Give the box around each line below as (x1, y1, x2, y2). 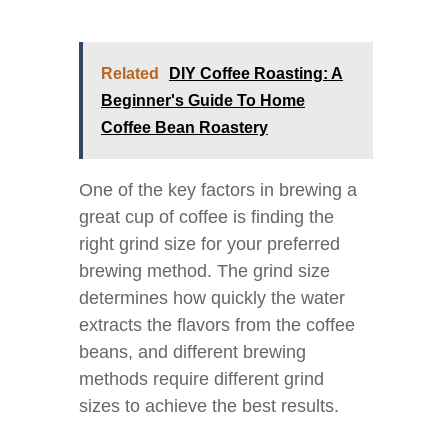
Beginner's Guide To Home (101, 92, 305, 109)
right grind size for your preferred (79, 234, 340, 254)
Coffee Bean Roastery (101, 119, 268, 136)
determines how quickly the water (79, 288, 345, 308)
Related (101, 65, 159, 82)
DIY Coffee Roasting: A (169, 65, 343, 82)
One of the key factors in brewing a (79, 180, 357, 200)
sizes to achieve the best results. (79, 396, 339, 416)
